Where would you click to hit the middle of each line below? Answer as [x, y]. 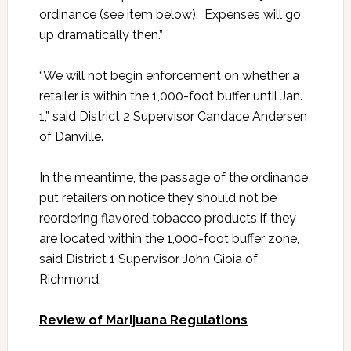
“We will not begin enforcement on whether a [169, 76]
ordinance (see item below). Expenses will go [170, 14]
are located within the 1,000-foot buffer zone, [169, 239]
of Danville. [71, 137]
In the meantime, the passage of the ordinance [173, 177]
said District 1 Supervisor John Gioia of [148, 259]
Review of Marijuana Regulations [143, 320]
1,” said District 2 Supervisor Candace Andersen [173, 116]
